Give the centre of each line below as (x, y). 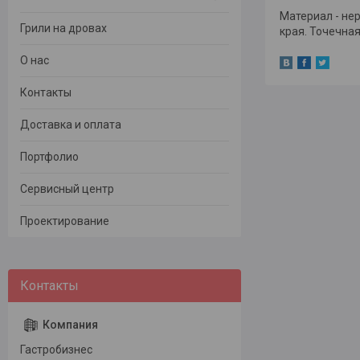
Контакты (46, 93)
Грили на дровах (63, 29)
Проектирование (65, 221)
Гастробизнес (56, 350)
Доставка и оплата (71, 125)
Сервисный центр (67, 189)
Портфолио (49, 157)
